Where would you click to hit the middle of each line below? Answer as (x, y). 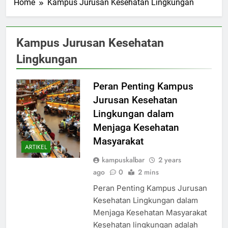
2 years (169, 160)
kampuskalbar (123, 160)
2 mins (148, 172)
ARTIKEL (36, 147)
